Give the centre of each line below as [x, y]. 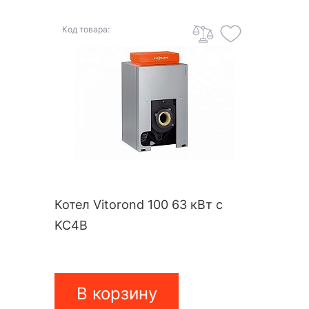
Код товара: [86, 30]
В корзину [117, 294]
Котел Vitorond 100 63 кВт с [139, 205]
